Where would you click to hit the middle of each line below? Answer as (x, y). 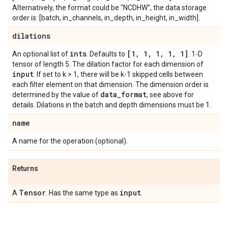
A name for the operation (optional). (70, 141)
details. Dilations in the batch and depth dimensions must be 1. (112, 105)
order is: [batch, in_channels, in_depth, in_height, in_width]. (106, 18)
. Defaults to (107, 54)
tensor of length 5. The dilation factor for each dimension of (108, 64)
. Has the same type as (83, 193)
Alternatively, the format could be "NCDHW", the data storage (109, 8)
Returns (25, 168)
